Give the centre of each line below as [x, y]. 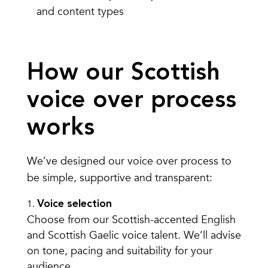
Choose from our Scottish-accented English [131, 220]
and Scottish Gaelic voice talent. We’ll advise [134, 236]
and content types [80, 11]
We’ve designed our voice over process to [129, 162]
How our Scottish [123, 73]
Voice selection [74, 204]
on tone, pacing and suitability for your [119, 251]
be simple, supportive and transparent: [119, 178]
